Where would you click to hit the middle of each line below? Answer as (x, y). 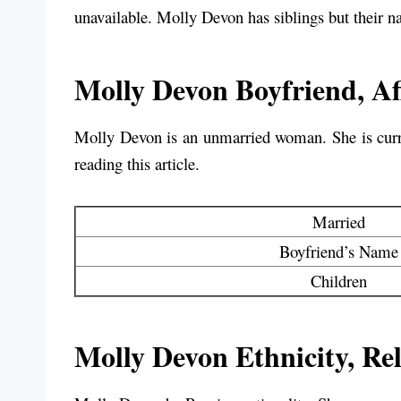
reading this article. (137, 164)
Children (339, 281)
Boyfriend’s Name (339, 252)
